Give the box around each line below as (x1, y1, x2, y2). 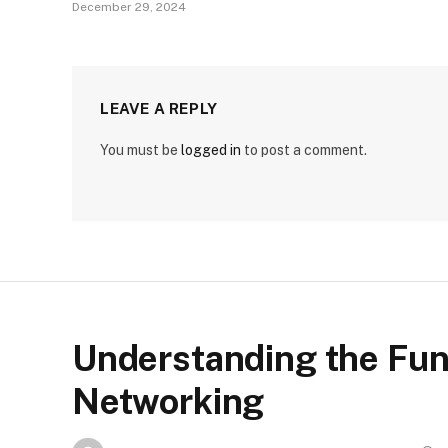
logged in (181, 142, 241, 159)
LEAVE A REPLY (100, 100, 218, 118)
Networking (72, 381, 265, 423)
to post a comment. (241, 142, 367, 159)
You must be (100, 142, 181, 159)
